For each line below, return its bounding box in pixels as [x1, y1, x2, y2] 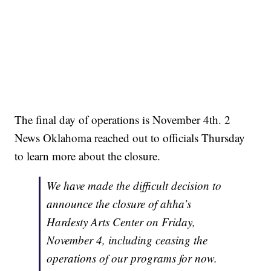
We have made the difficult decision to [47, 177, 222, 193]
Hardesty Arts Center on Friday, [47, 214, 196, 229]
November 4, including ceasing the [47, 232, 208, 247]
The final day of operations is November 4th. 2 [15, 111, 231, 127]
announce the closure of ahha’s [47, 195, 192, 211]
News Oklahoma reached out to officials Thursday [15, 129, 246, 145]
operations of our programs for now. [47, 250, 218, 266]
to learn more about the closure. [15, 148, 161, 163]
